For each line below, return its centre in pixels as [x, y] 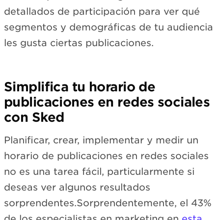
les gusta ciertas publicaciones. [79, 43]
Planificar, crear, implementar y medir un [101, 140]
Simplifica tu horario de [80, 87]
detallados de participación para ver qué [102, 11]
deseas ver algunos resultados [77, 187]
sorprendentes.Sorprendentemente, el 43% [108, 203]
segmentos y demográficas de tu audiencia [109, 27]
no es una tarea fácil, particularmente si [99, 171]
